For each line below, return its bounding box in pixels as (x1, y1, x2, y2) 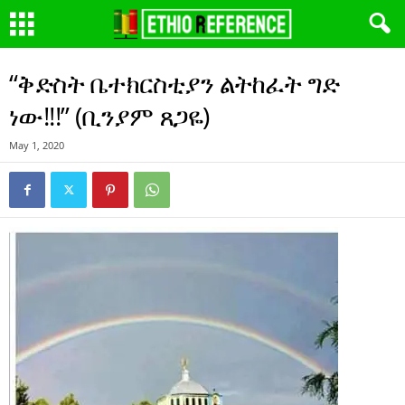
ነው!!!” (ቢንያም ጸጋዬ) (9, 99, 210, 133)
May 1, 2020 (9, 138, 64, 152)
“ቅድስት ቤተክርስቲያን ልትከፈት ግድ (9, 66, 340, 100)
